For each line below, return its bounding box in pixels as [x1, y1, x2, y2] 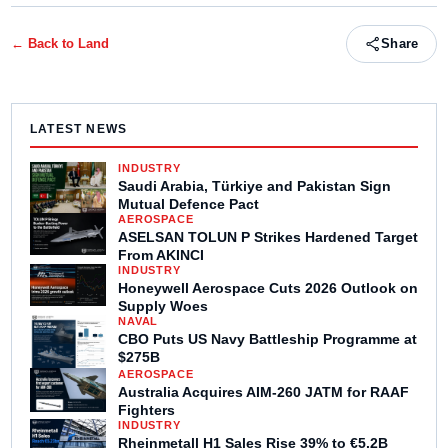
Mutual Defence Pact [118, 195, 259, 212]
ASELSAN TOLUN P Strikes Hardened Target [118, 228, 418, 245]
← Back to [11, 36, 78, 52]
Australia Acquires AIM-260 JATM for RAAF [118, 383, 409, 400]
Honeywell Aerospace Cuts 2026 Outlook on [118, 279, 418, 296]
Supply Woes [118, 297, 208, 314]
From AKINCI [118, 246, 204, 263]
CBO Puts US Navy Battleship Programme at [118, 330, 417, 347]
